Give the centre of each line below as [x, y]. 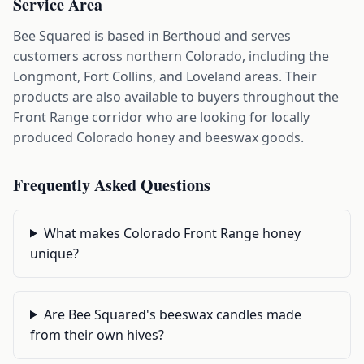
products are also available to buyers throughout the [176, 96]
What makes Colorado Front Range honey [172, 233]
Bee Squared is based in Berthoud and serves [152, 35]
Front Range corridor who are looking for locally [161, 117]
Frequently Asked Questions [112, 184]
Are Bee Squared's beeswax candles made [172, 314]
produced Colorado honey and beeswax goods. [158, 137]
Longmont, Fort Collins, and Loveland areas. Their [165, 76]
